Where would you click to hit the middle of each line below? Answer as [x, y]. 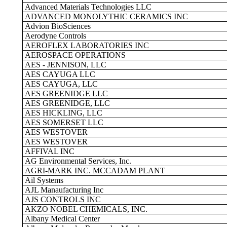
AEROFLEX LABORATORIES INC [86, 45]
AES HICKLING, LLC [63, 113]
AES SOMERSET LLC [63, 122]
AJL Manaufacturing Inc [63, 190]
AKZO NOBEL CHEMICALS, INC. [85, 209]
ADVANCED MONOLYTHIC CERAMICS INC [105, 16]
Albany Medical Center [61, 219]
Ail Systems [43, 180]
